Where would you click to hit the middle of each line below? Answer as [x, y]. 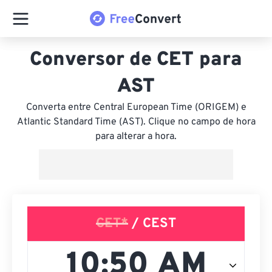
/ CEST [152, 224]
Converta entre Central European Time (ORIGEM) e [136, 107]
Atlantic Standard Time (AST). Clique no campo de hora [136, 122]
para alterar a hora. [136, 137]
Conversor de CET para [136, 60]
